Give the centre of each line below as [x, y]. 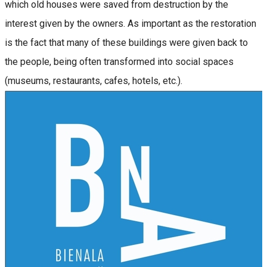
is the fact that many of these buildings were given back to [126, 42]
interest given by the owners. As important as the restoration [131, 23]
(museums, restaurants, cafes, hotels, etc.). [94, 80]
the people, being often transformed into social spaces [119, 61]
